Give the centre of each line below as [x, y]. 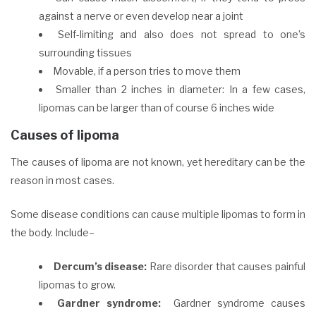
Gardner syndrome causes [236, 303]
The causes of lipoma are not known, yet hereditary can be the [158, 162]
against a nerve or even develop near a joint [141, 16]
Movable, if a [83, 71]
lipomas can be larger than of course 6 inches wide [157, 107]
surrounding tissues [85, 52]
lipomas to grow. [77, 284]
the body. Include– [53, 232]
